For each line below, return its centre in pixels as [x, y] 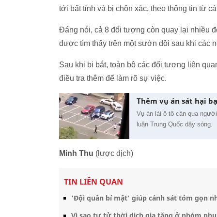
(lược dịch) [113, 153]
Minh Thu [76, 153]
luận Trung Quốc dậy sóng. [176, 124]
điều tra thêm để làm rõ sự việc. [113, 78]
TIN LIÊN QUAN [93, 181]
